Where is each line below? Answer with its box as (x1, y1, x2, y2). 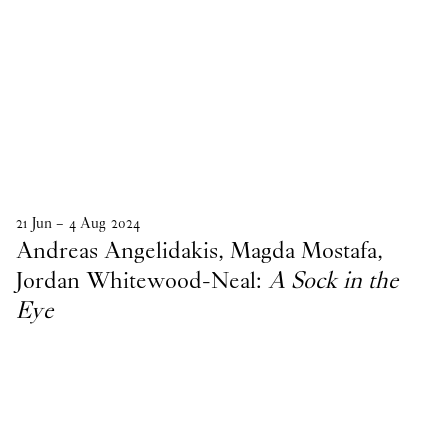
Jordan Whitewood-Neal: (16, 263, 268, 296)
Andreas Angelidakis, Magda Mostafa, (16, 233, 383, 266)
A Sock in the (268, 263, 399, 296)
